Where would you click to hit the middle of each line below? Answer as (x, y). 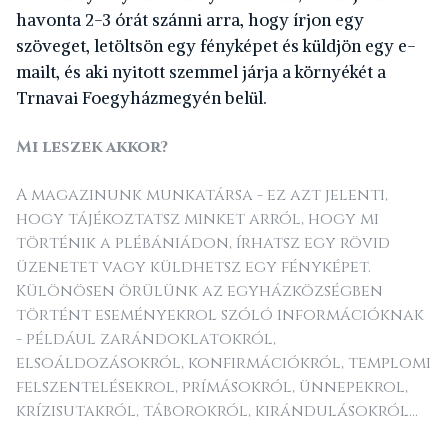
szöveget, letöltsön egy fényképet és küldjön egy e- (216, 45)
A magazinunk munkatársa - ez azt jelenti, (202, 194)
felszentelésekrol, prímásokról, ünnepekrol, (212, 386)
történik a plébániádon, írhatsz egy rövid (203, 242)
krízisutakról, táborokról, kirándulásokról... (217, 410)
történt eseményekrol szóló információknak (220, 314)
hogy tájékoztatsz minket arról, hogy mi (197, 218)
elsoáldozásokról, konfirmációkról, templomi (223, 362)
